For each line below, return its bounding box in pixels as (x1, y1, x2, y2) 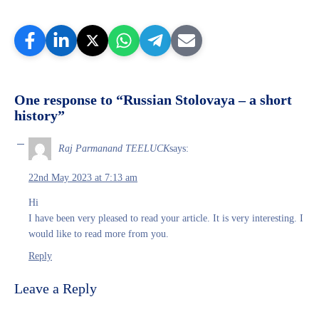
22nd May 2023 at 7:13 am (28, 172, 137, 183)
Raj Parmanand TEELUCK (58, 143, 169, 155)
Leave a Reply (14, 280, 97, 296)
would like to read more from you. (28, 228, 169, 239)
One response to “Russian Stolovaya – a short (14, 91, 292, 108)
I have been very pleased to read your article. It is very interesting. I (28, 212, 303, 224)
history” (14, 107, 65, 123)
